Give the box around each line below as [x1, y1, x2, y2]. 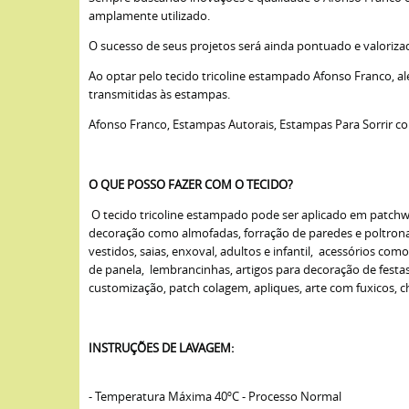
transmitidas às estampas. [89, 86, 230, 102]
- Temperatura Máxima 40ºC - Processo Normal [89, 388, 341, 404]
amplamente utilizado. [89, 7, 210, 24]
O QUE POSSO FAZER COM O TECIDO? [89, 176, 293, 193]
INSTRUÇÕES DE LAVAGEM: [89, 340, 234, 356]
